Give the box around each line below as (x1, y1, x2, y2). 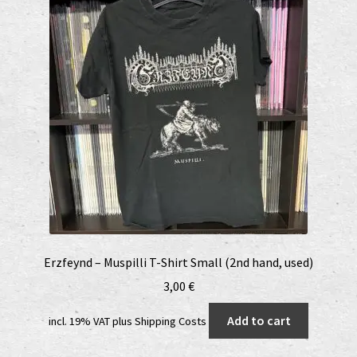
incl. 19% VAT (48, 314, 110, 329)
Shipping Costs (134, 314, 206, 329)
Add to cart (226, 312, 291, 329)
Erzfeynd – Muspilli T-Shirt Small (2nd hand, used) (44, 253, 313, 270)
